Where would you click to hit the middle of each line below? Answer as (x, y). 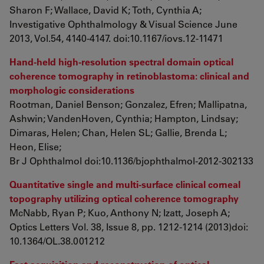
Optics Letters (39, 227)
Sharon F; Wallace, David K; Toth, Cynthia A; (105, 10)
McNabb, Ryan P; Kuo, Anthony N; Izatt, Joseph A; (120, 212)
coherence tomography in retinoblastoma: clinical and (129, 76)
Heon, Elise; (35, 146)
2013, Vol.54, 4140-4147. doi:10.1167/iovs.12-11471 (116, 38)
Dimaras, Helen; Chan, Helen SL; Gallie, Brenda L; (118, 132)
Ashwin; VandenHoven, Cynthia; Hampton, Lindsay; (124, 118)
